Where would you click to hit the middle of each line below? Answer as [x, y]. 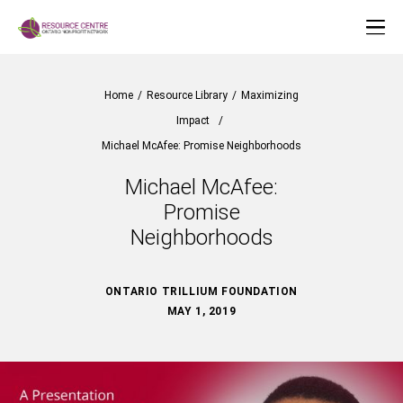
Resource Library [187, 95]
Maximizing [270, 95]
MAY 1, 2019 [201, 311]
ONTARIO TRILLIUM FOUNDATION [201, 291]
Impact [193, 121]
